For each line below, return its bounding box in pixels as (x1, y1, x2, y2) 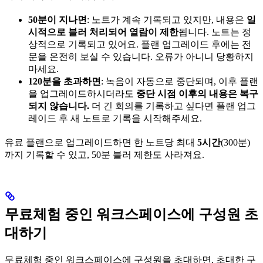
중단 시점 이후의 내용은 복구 (136, 88, 258, 99)
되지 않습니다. (28, 100, 89, 111)
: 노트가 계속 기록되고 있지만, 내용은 (87, 14, 247, 25)
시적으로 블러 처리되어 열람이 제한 (28, 26, 178, 37)
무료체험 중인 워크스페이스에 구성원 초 (5, 206, 258, 222)
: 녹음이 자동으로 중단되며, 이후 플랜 (101, 76, 258, 86)
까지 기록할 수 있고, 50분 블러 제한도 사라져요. (5, 149, 204, 160)
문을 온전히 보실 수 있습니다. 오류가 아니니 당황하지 (28, 51, 254, 62)
